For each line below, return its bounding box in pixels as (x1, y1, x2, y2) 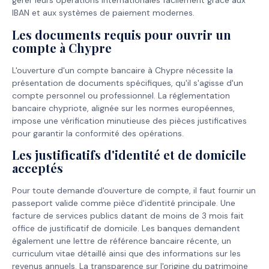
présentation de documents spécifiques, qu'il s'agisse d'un (12, 77, 243, 88)
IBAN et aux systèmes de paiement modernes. (12, 7, 195, 19)
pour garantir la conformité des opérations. (12, 127, 184, 139)
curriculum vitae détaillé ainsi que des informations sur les (12, 247, 241, 259)
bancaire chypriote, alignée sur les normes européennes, (12, 102, 235, 113)
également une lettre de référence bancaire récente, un (12, 235, 231, 246)
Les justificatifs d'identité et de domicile (12, 146, 246, 163)
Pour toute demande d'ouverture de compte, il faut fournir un (12, 184, 256, 196)
